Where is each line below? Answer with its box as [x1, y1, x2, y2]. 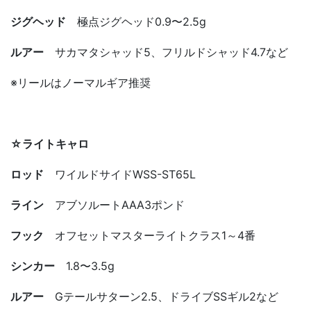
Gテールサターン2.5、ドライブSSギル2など [44, 289, 278, 303]
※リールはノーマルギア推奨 [10, 75, 151, 90]
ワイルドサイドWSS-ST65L [44, 167, 196, 181]
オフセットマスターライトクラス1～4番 [44, 228, 255, 242]
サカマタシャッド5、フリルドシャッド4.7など [55, 44, 288, 59]
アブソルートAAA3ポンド [44, 197, 185, 212]
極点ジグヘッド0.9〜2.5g [77, 14, 206, 28]
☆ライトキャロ [10, 136, 89, 151]
